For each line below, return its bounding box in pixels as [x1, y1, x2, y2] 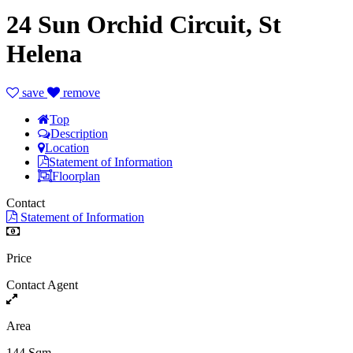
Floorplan [52, 169, 100, 183]
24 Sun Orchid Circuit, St [6, 10, 281, 39]
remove [60, 85, 100, 99]
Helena [6, 39, 82, 69]
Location [45, 140, 89, 154]
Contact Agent [6, 277, 78, 292]
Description [50, 126, 108, 140]
